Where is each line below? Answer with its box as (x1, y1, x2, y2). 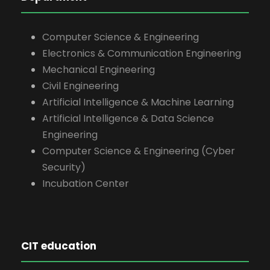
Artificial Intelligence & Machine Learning (42, 95, 234, 109)
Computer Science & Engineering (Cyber (42, 143, 235, 158)
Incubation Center (42, 176, 129, 190)
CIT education (21, 238, 96, 253)
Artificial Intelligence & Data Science (42, 111, 214, 125)
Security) (42, 160, 86, 174)
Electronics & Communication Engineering (42, 46, 241, 60)
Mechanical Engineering (42, 62, 155, 77)
